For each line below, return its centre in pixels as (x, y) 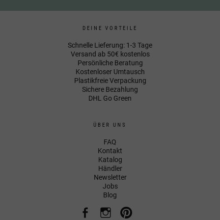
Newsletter (110, 177)
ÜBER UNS (110, 125)
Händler (110, 168)
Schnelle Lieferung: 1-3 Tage (110, 45)
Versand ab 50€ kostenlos (110, 54)
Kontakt (110, 151)
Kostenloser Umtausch (110, 71)
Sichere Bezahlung (110, 89)
